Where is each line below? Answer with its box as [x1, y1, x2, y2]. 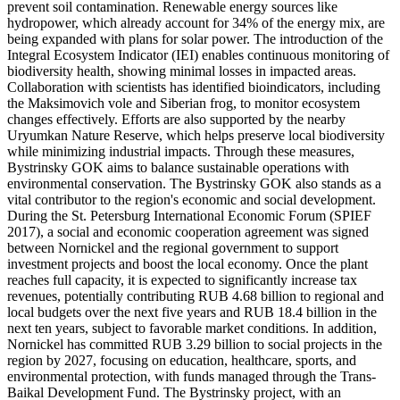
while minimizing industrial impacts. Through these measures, [7, 143, 354, 159]
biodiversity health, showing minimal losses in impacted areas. [7, 62, 356, 79]
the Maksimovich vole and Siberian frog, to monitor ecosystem [7, 95, 360, 111]
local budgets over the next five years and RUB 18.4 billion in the [7, 304, 377, 320]
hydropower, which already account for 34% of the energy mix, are [7, 14, 385, 30]
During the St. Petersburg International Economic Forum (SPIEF [7, 207, 371, 223]
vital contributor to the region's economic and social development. [7, 191, 376, 207]
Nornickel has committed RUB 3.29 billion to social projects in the [7, 336, 382, 352]
